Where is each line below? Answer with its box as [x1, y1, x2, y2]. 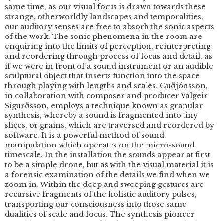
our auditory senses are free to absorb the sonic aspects [5, 22, 214, 31]
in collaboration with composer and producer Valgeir [5, 91, 208, 100]
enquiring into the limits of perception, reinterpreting [5, 42, 211, 51]
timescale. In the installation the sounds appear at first [5, 150, 210, 159]
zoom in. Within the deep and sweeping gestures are [5, 180, 204, 189]
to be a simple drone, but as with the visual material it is [5, 160, 214, 169]
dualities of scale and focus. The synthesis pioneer [5, 210, 195, 219]
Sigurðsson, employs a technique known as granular [5, 101, 203, 110]
